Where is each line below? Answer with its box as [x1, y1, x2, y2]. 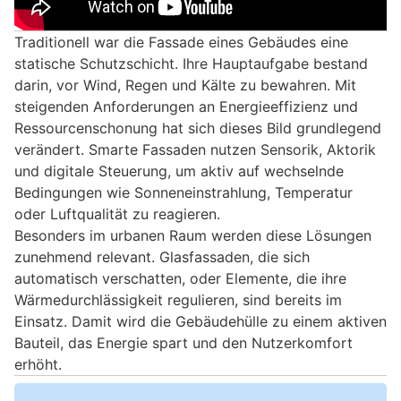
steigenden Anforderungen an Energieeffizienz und [14, 97, 358, 115]
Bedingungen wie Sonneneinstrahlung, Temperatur [14, 183, 353, 201]
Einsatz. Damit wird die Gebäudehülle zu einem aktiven [14, 311, 387, 330]
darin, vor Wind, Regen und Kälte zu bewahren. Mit [14, 75, 356, 94]
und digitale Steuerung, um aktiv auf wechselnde [14, 161, 344, 180]
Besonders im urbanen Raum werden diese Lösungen [14, 226, 371, 244]
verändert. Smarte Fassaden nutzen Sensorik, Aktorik [14, 140, 376, 158]
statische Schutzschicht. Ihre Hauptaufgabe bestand [14, 54, 368, 73]
